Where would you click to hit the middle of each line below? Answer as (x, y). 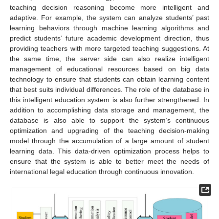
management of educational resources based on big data (109, 69)
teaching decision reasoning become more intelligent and (109, 8)
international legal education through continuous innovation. (102, 172)
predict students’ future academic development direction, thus (109, 38)
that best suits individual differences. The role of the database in (109, 90)
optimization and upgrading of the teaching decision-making (109, 131)
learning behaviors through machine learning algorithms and (109, 28)
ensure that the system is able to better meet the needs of (109, 162)
